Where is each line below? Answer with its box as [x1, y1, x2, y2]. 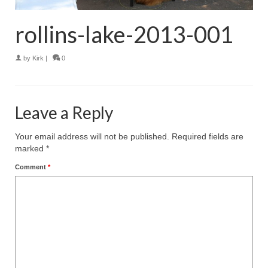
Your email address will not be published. [15, 132, 169, 142]
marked [15, 144, 46, 154]
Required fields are [172, 132, 243, 142]
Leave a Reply [15, 102, 113, 123]
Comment [15, 163, 48, 171]
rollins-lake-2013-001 [15, 20, 233, 48]
